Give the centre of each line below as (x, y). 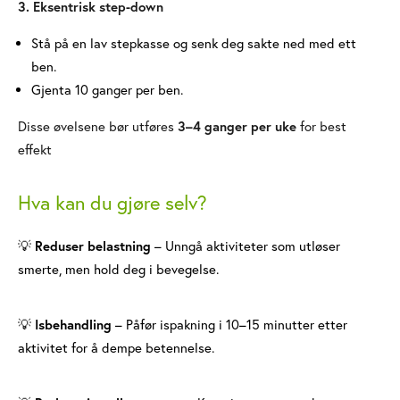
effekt (35, 150)
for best (321, 126)
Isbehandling (73, 325)
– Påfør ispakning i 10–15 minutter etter (229, 325)
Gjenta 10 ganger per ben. (107, 90)
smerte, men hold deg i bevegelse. (118, 269)
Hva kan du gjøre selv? (112, 203)
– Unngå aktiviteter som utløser (246, 246)
